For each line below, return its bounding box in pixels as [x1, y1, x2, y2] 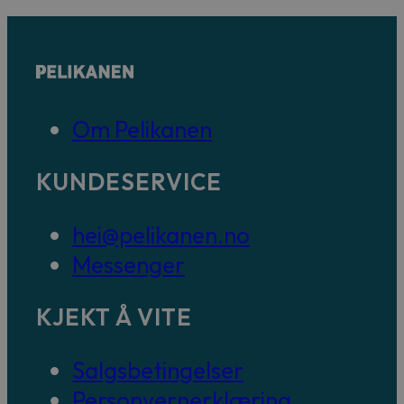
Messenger [72, 249, 185, 280]
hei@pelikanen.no [72, 219, 250, 250]
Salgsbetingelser [72, 354, 243, 385]
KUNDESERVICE [36, 167, 222, 197]
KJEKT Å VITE [36, 302, 192, 333]
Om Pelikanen [72, 114, 212, 144]
